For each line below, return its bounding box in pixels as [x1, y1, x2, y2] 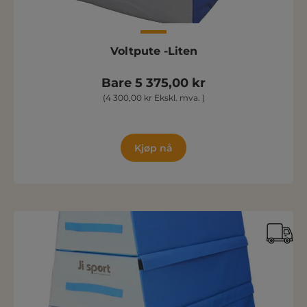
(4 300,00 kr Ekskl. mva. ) [102, 93, 205, 103]
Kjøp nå [134, 142, 173, 154]
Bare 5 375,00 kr [101, 75, 206, 90]
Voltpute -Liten [110, 45, 197, 58]
